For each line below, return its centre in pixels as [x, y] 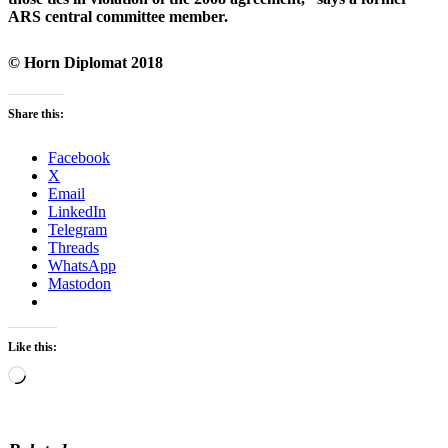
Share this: [36, 114]
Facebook [79, 158]
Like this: [32, 347]
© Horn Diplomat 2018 [85, 63]
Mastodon [79, 284]
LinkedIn [77, 212]
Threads [73, 248]
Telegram [77, 230]
